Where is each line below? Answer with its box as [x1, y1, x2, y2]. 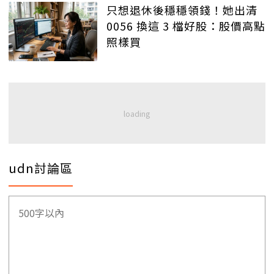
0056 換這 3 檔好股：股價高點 [106, 18, 265, 34]
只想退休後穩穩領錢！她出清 [106, 2, 257, 18]
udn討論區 [9, 159, 73, 177]
